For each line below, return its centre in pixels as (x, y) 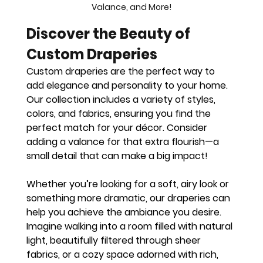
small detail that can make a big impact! (117, 156)
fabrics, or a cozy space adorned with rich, (124, 255)
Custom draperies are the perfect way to (122, 72)
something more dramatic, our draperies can (130, 198)
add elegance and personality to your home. (129, 86)
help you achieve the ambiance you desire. (125, 213)
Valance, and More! (131, 7)
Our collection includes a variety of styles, (122, 100)
